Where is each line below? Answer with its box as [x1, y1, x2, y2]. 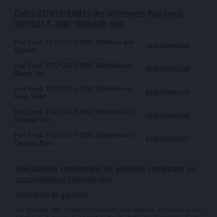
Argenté [14, 46, 36, 54]
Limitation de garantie [16, 188, 89, 200]
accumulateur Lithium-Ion [16, 173, 112, 186]
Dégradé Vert [14, 116, 50, 124]
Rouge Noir [14, 69, 45, 77]
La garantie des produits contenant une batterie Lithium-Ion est [16, 206, 201, 214]
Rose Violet [14, 93, 46, 100]
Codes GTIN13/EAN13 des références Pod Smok [14, 7, 183, 20]
